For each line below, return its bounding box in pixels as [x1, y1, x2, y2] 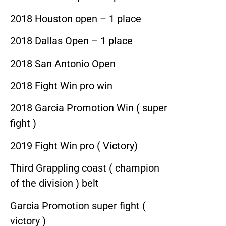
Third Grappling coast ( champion [10, 162, 159, 175]
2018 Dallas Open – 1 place [10, 35, 133, 47]
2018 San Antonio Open [10, 57, 116, 70]
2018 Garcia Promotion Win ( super [10, 102, 167, 115]
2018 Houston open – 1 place [10, 12, 141, 25]
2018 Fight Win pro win [10, 80, 112, 92]
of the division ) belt [10, 177, 99, 190]
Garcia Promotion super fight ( [10, 199, 146, 212]
